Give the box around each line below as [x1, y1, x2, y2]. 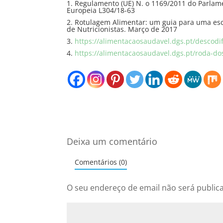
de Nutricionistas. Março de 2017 [67, 24, 178, 34]
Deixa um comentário [67, 135, 158, 147]
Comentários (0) [75, 157, 127, 167]
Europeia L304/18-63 [67, 5, 135, 15]
